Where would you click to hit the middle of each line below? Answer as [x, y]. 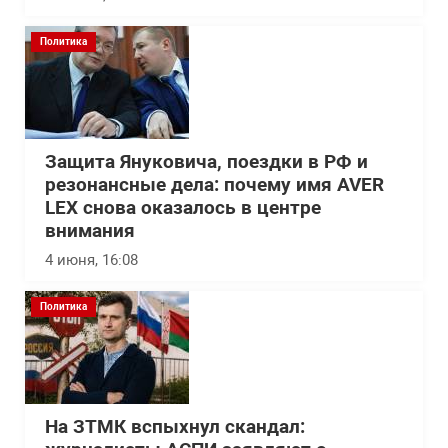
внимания [90, 231]
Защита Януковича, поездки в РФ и [206, 162]
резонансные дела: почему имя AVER [214, 185]
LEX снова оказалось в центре [183, 208]
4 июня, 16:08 [91, 260]
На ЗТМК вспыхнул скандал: [175, 427]
